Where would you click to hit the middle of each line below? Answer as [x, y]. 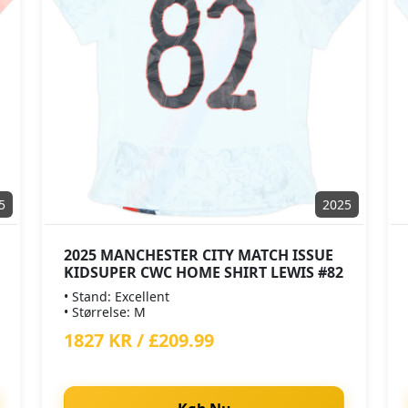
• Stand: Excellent [117, 296]
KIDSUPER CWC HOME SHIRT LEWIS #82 [204, 272]
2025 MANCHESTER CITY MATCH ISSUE [199, 255]
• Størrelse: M [105, 312]
